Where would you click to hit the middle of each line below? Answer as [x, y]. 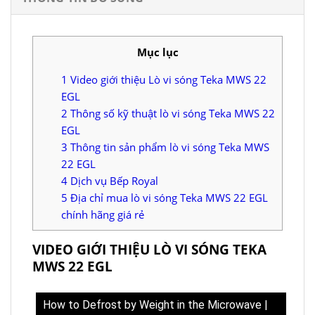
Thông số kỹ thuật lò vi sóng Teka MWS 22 [171, 113]
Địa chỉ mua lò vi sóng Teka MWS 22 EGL [168, 197]
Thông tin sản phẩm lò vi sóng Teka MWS [168, 147]
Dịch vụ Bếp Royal [113, 180]
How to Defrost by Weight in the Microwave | [155, 304]
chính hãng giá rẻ [103, 214]
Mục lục [157, 52]
